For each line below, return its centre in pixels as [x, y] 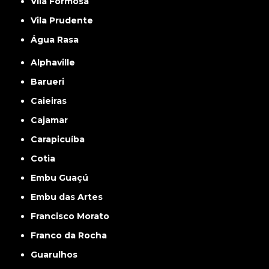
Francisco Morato [73, 216]
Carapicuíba [61, 140]
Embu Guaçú [62, 178]
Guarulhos [58, 255]
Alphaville [56, 63]
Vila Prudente [65, 21]
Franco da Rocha [72, 236]
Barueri [51, 82]
